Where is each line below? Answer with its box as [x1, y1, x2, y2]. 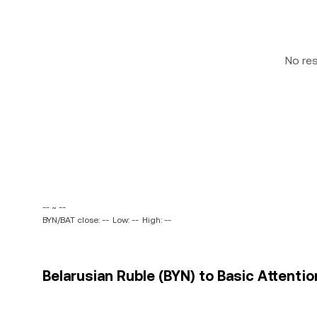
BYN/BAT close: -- [42, 215, 109, 225]
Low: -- [113, 215, 139, 225]
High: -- [142, 215, 171, 225]
